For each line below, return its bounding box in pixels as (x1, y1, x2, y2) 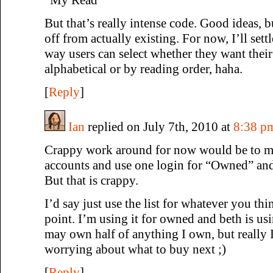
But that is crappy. (44, 172, 138, 188)
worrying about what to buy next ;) (44, 241, 226, 257)
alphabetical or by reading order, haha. (44, 61, 243, 76)
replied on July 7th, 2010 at (85, 119, 233, 134)
